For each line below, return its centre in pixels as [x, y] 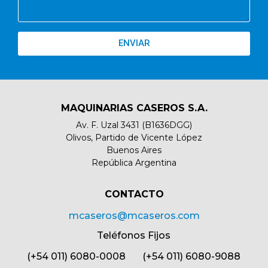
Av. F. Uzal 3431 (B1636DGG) [134, 125]
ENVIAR [134, 43]
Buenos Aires [134, 150]
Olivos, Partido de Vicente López [134, 137]
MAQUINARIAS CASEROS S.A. [134, 108]
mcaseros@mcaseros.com [134, 216]
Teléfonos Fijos [134, 236]
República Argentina [134, 162]
